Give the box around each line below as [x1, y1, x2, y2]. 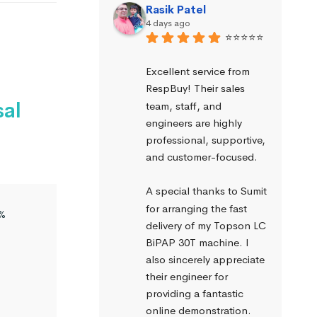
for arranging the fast [145, 201, 247, 215]
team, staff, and [145, 98, 221, 113]
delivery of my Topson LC [145, 218, 266, 232]
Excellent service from [145, 64, 250, 79]
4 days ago [145, 16, 190, 29]
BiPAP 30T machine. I [145, 235, 249, 249]
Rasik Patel [145, 1, 206, 17]
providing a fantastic [145, 287, 243, 301]
